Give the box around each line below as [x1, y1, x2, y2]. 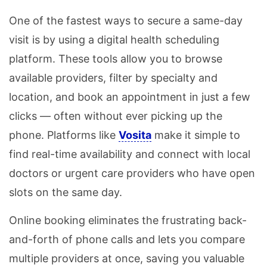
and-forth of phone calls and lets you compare [9, 233, 245, 246]
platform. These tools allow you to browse [9, 52, 222, 66]
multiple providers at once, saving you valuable [9, 252, 244, 265]
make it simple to [151, 129, 240, 142]
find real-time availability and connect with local [9, 148, 250, 161]
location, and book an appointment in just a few [9, 91, 250, 104]
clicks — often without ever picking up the [9, 110, 222, 123]
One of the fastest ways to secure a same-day [9, 14, 243, 27]
